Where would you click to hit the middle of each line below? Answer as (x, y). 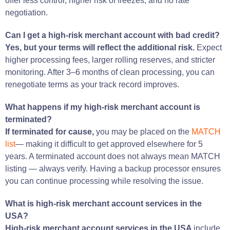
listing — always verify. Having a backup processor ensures (113, 168)
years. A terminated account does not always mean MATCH (113, 156)
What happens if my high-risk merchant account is (103, 107)
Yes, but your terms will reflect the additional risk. (101, 47)
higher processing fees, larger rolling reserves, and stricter (110, 60)
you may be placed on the (144, 131)
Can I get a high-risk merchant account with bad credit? (112, 35)
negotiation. (26, 12)
